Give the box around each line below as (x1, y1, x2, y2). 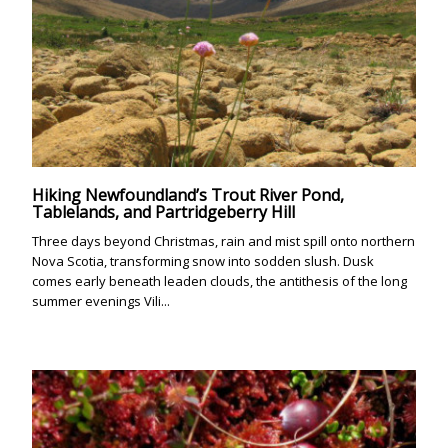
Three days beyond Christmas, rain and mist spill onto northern (32, 232, 415, 250)
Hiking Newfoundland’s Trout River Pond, (32, 184, 344, 206)
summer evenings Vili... (32, 292, 170, 310)
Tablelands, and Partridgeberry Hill (32, 201, 295, 223)
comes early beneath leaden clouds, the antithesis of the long (32, 272, 407, 290)
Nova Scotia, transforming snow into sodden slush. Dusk (32, 252, 374, 270)
